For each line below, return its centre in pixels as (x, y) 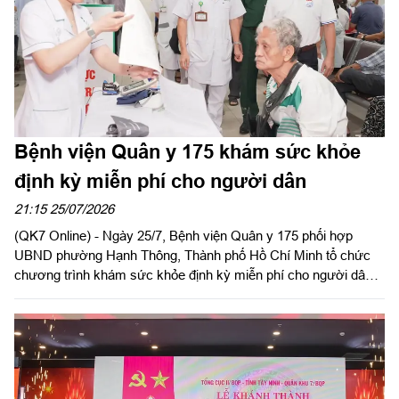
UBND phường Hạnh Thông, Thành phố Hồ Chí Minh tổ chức (192, 255)
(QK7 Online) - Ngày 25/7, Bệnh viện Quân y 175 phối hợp (183, 235)
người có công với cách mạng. (104, 294)
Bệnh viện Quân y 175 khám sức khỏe (187, 152)
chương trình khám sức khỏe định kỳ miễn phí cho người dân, (195, 274)
